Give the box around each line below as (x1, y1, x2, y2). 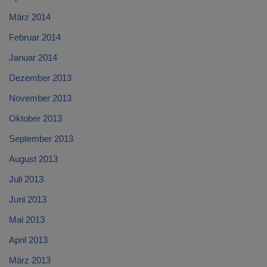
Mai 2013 (9, 215, 45, 225)
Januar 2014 (9, 52, 57, 63)
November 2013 (9, 93, 72, 104)
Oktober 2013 (9, 113, 62, 124)
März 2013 (9, 255, 51, 266)
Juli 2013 (9, 174, 44, 185)
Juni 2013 (9, 194, 46, 205)
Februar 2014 (9, 32, 61, 43)
